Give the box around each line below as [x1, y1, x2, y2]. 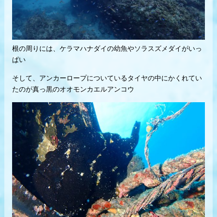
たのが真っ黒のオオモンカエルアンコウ [12, 85, 134, 94]
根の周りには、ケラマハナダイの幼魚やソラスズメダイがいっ [12, 45, 202, 53]
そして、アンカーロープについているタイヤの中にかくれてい [12, 74, 202, 83]
